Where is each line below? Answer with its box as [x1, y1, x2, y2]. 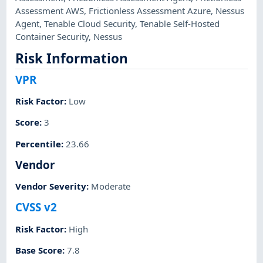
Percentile [15, 137, 62, 150]
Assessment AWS [15, 4, 85, 16]
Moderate [91, 180, 131, 193]
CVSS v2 [15, 200, 58, 215]
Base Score [15, 244, 63, 256]
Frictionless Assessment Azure [89, 4, 211, 16]
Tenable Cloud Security [44, 17, 136, 29]
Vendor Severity [15, 180, 87, 193]
